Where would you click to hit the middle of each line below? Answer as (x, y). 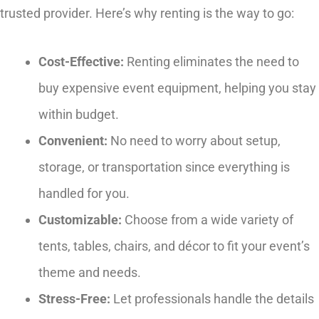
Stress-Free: (74, 299)
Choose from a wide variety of (208, 220)
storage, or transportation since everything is (164, 167)
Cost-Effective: (81, 62)
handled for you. (84, 194)
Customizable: (80, 220)
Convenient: (73, 141)
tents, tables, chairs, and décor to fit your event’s (174, 246)
